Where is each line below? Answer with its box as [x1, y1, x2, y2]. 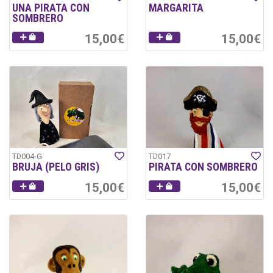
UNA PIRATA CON [12, 1, 90, 14]
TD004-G [12, 152, 42, 161]
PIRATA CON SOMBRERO [149, 161, 258, 174]
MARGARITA [149, 1, 204, 14]
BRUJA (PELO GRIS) [12, 161, 99, 174]
